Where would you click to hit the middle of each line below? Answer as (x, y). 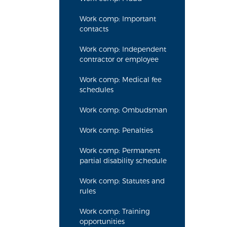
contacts (94, 29)
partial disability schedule (123, 161)
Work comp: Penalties (116, 130)
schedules (97, 90)
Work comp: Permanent (120, 150)
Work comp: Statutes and (122, 181)
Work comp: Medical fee (121, 80)
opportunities (102, 221)
